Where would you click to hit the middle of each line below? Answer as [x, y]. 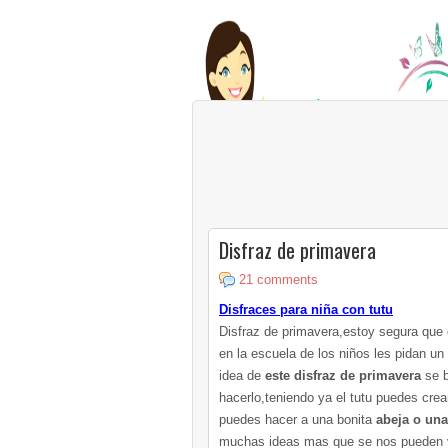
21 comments [278, 279]
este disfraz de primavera [345, 375]
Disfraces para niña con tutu [306, 309]
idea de [242, 375]
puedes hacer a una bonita [297, 419]
